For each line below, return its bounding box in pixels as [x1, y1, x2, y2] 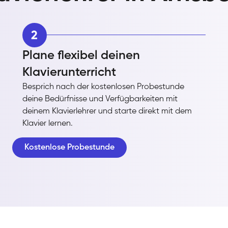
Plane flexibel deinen [22, 49, 140, 62]
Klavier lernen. [22, 119, 73, 128]
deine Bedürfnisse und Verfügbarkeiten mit [22, 95, 178, 103]
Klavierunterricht [22, 66, 116, 78]
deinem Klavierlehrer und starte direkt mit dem [22, 107, 192, 116]
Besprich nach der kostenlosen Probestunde [22, 82, 184, 91]
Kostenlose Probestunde [24, 143, 115, 152]
